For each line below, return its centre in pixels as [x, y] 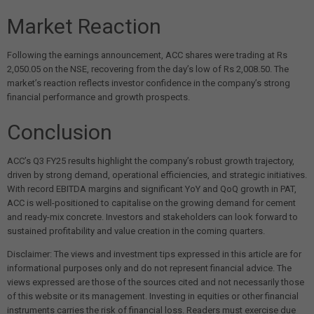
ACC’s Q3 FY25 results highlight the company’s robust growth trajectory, [151, 161]
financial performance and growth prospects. [98, 97]
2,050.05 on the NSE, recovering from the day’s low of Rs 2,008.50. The [148, 69]
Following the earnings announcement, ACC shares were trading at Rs [147, 55]
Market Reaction [84, 27]
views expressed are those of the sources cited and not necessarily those [156, 282]
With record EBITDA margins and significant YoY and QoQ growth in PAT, [152, 189]
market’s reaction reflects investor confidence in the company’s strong [149, 83]
